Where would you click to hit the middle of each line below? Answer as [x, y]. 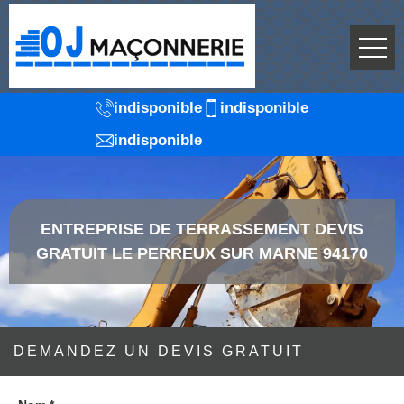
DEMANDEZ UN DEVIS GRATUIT [159, 351]
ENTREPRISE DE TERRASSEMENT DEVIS [202, 229]
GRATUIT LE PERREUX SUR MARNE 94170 [202, 253]
